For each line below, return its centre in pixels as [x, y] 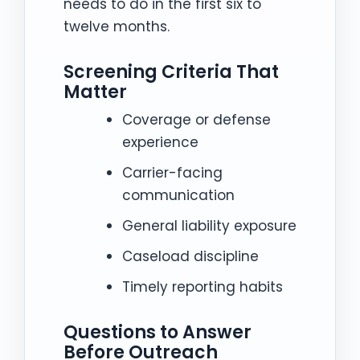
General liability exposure [209, 225]
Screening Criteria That [171, 72]
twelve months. [117, 26]
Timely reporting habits [202, 286]
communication [178, 195]
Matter [95, 92]
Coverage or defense [196, 119]
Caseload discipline [190, 256]
